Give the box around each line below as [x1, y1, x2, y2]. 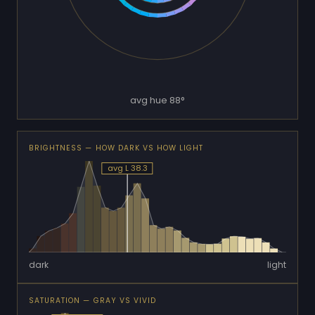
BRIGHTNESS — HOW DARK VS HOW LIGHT [29, 143, 204, 154]
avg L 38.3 [107, 162, 148, 174]
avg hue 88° [130, 94, 185, 107]
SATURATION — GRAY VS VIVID [29, 295, 157, 306]
